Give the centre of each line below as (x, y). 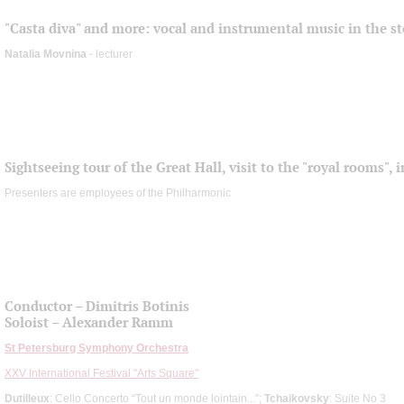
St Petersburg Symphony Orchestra (96, 348)
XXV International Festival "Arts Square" (101, 373)
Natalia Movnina (46, 54)
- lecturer (110, 54)
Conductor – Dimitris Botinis (97, 306)
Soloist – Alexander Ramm (89, 322)
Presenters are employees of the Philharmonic (118, 193)
